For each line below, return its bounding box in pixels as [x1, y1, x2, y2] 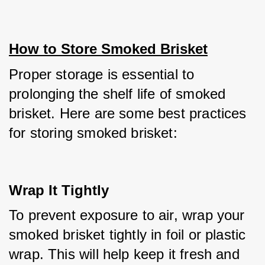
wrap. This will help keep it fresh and [9, 246, 240, 262]
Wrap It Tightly [9, 182, 109, 198]
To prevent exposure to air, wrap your [9, 207, 245, 223]
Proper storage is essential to [9, 66, 195, 82]
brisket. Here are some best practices [9, 105, 247, 121]
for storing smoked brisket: [9, 125, 177, 141]
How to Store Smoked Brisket [9, 41, 208, 57]
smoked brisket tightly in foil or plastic [9, 227, 246, 243]
